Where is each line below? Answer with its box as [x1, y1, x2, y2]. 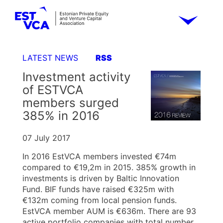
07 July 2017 [22, 133, 70, 143]
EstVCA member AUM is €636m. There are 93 [22, 206, 196, 216]
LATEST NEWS [22, 53, 78, 63]
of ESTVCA [22, 83, 83, 97]
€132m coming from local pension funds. [22, 195, 177, 205]
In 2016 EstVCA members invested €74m [22, 151, 176, 161]
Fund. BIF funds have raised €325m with [22, 184, 174, 194]
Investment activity [22, 70, 130, 84]
